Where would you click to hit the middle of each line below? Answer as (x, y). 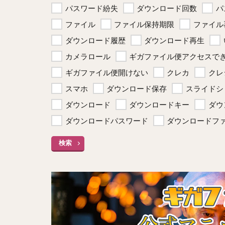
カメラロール (88, 56)
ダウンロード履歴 (95, 40)
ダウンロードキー (159, 104)
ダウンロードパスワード (106, 121)
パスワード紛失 (91, 8)
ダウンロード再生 (174, 40)
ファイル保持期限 (144, 24)
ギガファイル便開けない (106, 72)
